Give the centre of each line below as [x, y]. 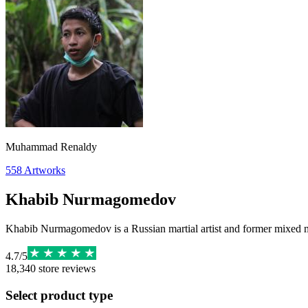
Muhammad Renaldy [51, 147]
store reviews [66, 268]
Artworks [45, 170]
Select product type [59, 295]
